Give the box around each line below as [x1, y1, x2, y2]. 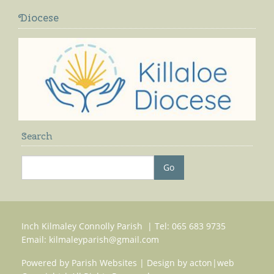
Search [21, 129, 52, 143]
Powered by [21, 257, 72, 269]
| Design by [137, 257, 190, 269]
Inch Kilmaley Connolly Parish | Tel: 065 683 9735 [21, 220, 226, 232]
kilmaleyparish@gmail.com [49, 234, 159, 246]
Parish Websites [72, 257, 137, 269]
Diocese [18, 10, 59, 24]
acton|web [190, 257, 234, 269]
